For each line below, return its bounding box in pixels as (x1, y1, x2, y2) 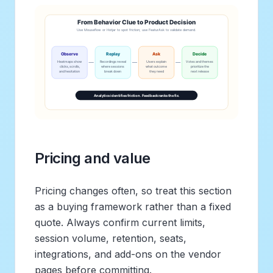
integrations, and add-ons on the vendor (35, 247, 221, 260)
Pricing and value (35, 149, 151, 167)
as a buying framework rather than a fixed (35, 200, 231, 213)
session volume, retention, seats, (35, 232, 186, 244)
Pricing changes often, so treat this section (35, 184, 232, 197)
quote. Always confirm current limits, (35, 216, 205, 229)
